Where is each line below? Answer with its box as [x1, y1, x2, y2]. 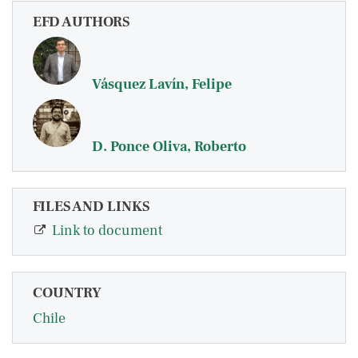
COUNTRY [33, 284, 101, 303]
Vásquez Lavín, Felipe [92, 75, 232, 93]
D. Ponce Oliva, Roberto [92, 137, 246, 156]
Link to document [52, 221, 162, 241]
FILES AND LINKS [33, 197, 149, 216]
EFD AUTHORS [33, 13, 129, 31]
